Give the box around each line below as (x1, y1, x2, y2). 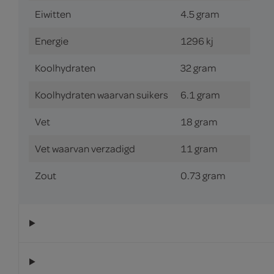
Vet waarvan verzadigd (35, 141, 135, 155)
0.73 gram (180, 168, 226, 182)
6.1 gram (180, 87, 220, 101)
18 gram (180, 114, 218, 128)
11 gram (180, 141, 218, 155)
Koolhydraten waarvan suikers (35, 87, 168, 101)
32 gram (180, 61, 217, 74)
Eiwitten (35, 7, 71, 20)
